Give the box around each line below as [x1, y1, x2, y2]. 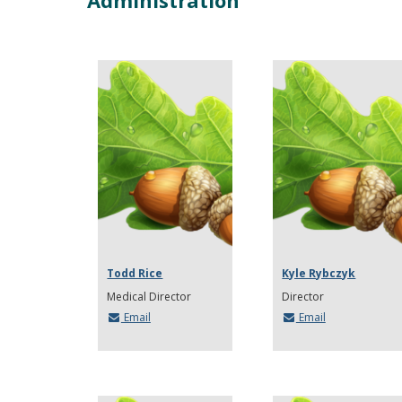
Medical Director [107, 288, 192, 304]
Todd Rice [107, 265, 163, 281]
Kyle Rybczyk [282, 265, 356, 281]
